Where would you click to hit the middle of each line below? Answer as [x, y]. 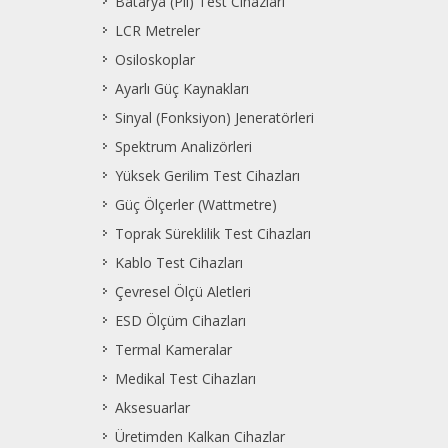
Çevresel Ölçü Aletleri [183, 291]
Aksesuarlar [152, 407]
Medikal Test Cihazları [185, 378]
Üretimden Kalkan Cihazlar [200, 436]
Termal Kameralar [173, 349]
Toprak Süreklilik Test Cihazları [213, 233]
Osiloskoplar [155, 59]
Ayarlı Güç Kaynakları [182, 88]
